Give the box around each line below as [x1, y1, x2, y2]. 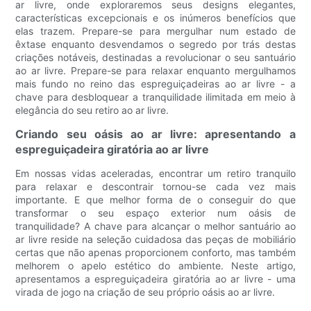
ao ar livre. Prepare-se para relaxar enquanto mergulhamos [15, 65, 296, 77]
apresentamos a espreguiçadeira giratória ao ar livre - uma [15, 273, 296, 285]
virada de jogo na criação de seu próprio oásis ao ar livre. [15, 286, 276, 299]
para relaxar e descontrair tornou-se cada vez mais [15, 180, 296, 193]
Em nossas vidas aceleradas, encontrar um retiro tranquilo [15, 167, 296, 180]
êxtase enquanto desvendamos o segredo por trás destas [15, 38, 296, 51]
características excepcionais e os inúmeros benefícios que [15, 12, 296, 24]
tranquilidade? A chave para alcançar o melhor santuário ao [15, 220, 296, 233]
